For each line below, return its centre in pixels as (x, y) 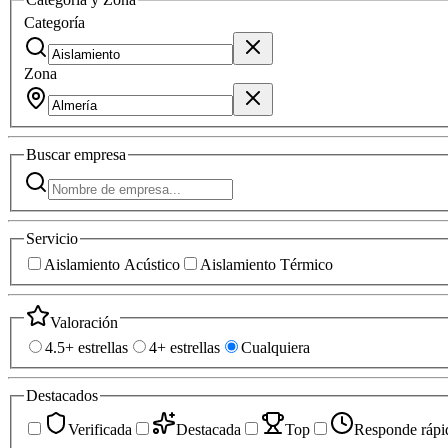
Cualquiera (275, 348)
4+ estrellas (184, 348)
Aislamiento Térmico (266, 264)
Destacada (208, 429)
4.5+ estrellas (86, 348)
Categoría (54, 23)
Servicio (52, 238)
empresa (100, 155)
